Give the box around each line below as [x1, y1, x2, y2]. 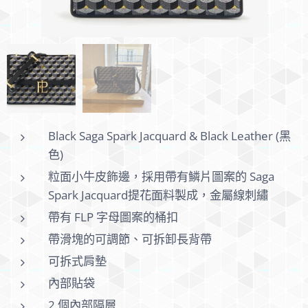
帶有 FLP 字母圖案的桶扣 [48, 209, 178, 225]
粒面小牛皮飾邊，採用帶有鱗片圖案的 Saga [48, 168, 274, 184]
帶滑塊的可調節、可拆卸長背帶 [48, 231, 212, 247]
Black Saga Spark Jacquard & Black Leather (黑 [48, 128, 291, 144]
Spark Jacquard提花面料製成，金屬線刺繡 [48, 187, 268, 203]
